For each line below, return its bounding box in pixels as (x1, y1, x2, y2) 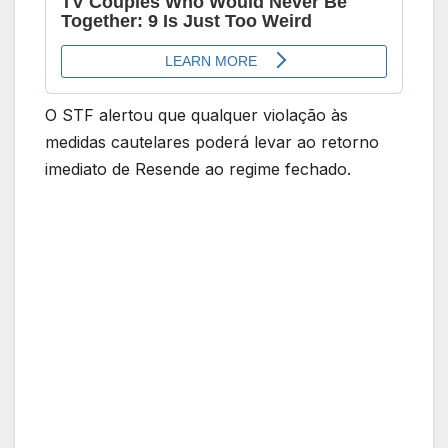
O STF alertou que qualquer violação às (45, 105, 348, 126)
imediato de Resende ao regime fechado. (45, 159, 351, 180)
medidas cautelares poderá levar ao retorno (45, 132, 379, 153)
